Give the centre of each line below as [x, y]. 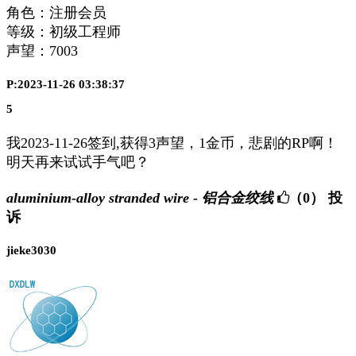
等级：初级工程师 [64, 32]
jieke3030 [31, 251]
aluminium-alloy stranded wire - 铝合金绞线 [140, 198]
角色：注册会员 [56, 13]
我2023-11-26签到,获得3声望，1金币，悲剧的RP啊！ [172, 143]
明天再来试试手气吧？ [78, 162]
